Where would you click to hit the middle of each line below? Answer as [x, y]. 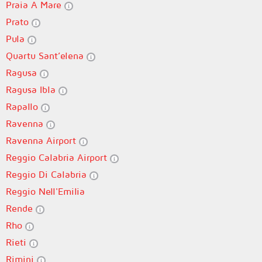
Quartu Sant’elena [46, 56]
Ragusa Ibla [32, 89]
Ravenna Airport [42, 140]
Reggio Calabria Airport [58, 157]
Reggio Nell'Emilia [45, 191]
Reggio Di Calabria [48, 174]
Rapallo [23, 106]
